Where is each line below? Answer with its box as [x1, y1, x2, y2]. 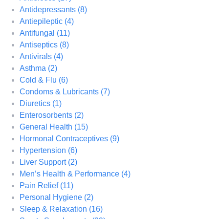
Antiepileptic [20, 17, 65, 25]
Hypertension [20, 146, 68, 154]
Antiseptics [20, 40, 60, 49]
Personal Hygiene [20, 193, 84, 201]
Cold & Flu [20, 75, 59, 84]
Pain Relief [20, 181, 60, 190]
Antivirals [20, 52, 54, 61]
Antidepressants [20, 5, 78, 14]
